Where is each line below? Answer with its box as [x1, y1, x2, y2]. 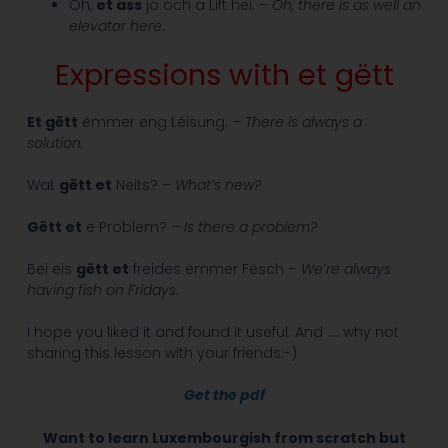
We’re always [296, 259, 391, 280]
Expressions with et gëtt [54, 55, 394, 96]
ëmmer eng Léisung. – [77, 112, 245, 133]
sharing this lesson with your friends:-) [26, 343, 297, 364]
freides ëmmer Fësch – [128, 259, 297, 280]
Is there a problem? [183, 217, 317, 238]
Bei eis [26, 259, 76, 280]
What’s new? [174, 175, 261, 196]
